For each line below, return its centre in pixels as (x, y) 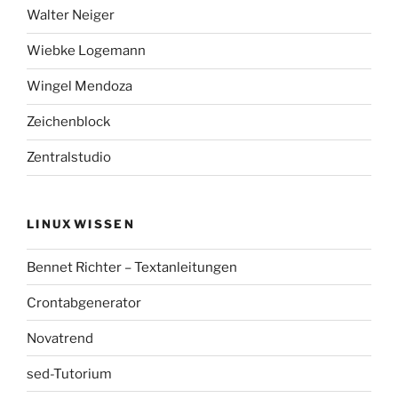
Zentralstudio (69, 158)
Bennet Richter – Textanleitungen (132, 267)
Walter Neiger (71, 16)
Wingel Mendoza (80, 87)
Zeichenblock (68, 122)
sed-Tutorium (69, 374)
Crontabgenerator (84, 302)
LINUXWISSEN (81, 223)
